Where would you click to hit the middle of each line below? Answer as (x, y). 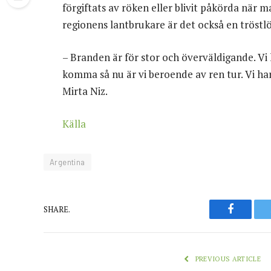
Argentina (67, 162)
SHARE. (57, 209)
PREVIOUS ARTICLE (227, 259)
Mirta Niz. (85, 91)
